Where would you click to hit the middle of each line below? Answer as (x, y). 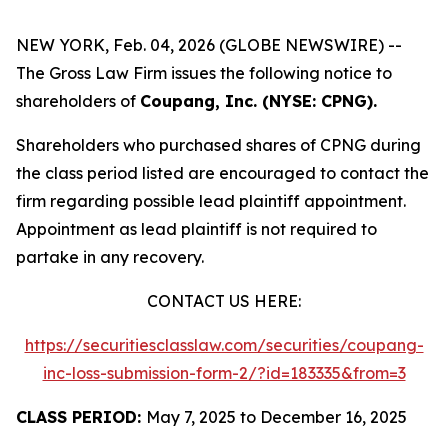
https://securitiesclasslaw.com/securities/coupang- (224, 345)
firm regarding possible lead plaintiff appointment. (211, 201)
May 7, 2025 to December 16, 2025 (276, 417)
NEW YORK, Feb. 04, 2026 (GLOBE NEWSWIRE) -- (209, 45)
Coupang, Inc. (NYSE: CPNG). (258, 101)
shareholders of (78, 101)
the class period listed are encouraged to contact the (222, 173)
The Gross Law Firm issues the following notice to (204, 73)
